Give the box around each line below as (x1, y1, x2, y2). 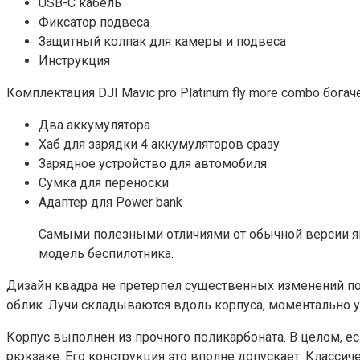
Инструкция (39, 52, 110, 68)
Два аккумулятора (39, 117, 150, 133)
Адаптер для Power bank (39, 194, 182, 210)
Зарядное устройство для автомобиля (39, 155, 267, 171)
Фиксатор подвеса (39, 14, 149, 30)
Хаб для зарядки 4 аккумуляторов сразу (39, 136, 280, 152)
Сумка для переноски (39, 174, 169, 190)
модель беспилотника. (39, 245, 174, 261)
